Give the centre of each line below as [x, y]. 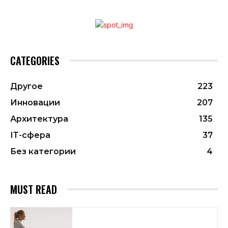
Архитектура [39, 119]
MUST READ [34, 189]
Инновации [35, 102]
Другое [26, 86]
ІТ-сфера [30, 135]
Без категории [43, 151]
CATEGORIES [35, 60]
